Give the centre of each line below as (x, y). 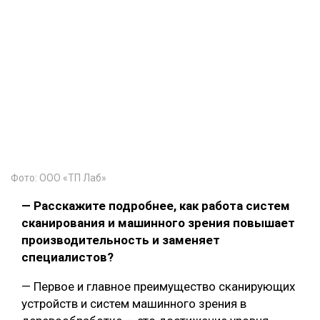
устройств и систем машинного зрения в (134, 304)
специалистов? (67, 257)
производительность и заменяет (121, 240)
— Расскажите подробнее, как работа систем (156, 206)
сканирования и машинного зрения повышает (158, 223)
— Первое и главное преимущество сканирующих (158, 287)
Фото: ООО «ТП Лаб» (59, 178)
